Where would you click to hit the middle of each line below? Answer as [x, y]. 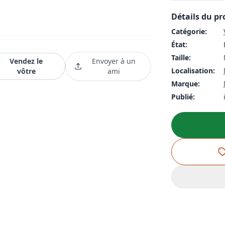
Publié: [183, 97]
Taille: [181, 58]
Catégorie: [189, 31]
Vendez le [26, 61]
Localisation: [193, 71]
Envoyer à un [114, 61]
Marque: [185, 84]
